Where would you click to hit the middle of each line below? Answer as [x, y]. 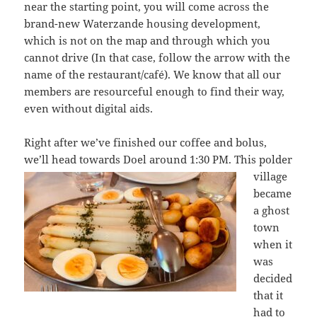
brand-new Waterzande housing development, [143, 24]
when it [273, 244]
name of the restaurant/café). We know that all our [153, 75]
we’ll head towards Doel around [106, 160]
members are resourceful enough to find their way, [155, 92]
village [271, 177]
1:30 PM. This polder [240, 160]
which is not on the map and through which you [148, 41]
